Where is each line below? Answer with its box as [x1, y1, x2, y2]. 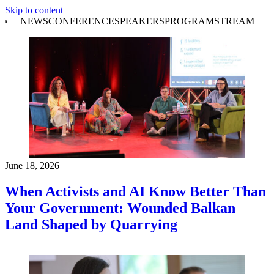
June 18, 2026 [5, 160, 59, 171]
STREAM [213, 16, 254, 26]
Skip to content [5, 5, 63, 15]
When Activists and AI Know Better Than [5, 183, 266, 199]
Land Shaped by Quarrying [5, 216, 177, 232]
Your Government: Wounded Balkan [5, 199, 235, 216]
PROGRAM [164, 16, 214, 26]
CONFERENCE [48, 16, 114, 26]
